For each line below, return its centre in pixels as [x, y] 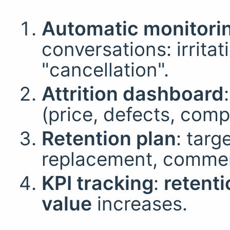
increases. [139, 203]
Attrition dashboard [132, 93]
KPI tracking [97, 183]
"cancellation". [105, 70]
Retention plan [109, 138]
